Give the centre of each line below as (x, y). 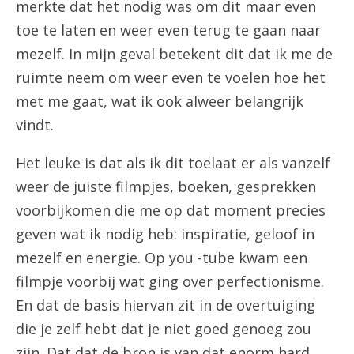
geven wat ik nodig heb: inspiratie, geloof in (165, 234)
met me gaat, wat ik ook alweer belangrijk (160, 101)
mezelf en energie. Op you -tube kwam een (162, 258)
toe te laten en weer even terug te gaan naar (168, 30)
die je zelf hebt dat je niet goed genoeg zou (164, 329)
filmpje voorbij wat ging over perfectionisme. (170, 281)
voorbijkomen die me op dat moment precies (171, 210)
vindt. (35, 125)
